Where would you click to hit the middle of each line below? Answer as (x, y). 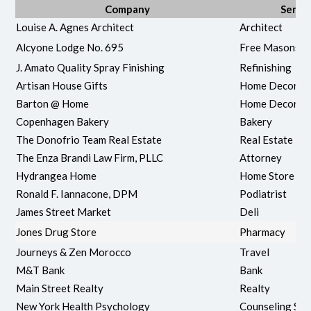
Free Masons (270, 47)
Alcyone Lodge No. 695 (70, 47)
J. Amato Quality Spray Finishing (91, 67)
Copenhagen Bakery (63, 121)
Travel (255, 252)
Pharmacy (263, 232)
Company (127, 9)
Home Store (267, 175)
